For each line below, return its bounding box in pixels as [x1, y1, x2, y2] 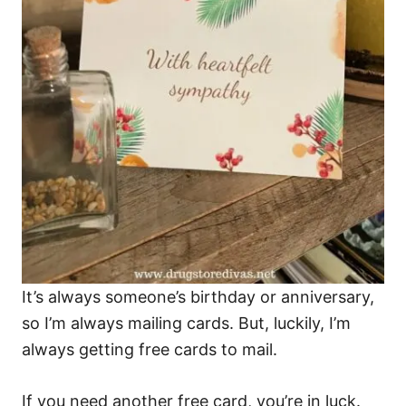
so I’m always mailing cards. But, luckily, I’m [22, 314, 351, 333]
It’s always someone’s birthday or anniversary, [22, 287, 374, 306]
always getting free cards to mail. [22, 340, 277, 359]
